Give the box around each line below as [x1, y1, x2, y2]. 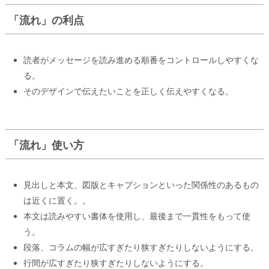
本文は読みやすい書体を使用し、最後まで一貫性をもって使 [23, 211, 250, 222]
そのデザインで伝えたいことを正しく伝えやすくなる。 [23, 86, 234, 97]
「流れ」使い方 [8, 139, 84, 152]
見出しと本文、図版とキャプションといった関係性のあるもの [23, 180, 259, 190]
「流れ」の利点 [8, 14, 84, 27]
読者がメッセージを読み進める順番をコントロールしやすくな [23, 55, 259, 65]
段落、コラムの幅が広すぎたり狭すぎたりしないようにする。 [23, 242, 259, 253]
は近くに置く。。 [23, 195, 91, 206]
